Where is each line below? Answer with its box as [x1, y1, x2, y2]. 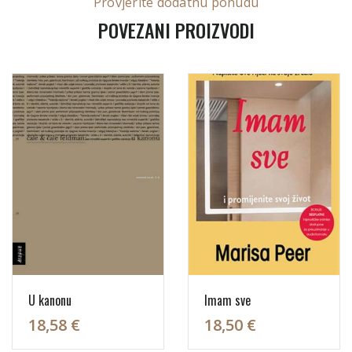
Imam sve [204, 290, 251, 310]
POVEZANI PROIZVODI [97, 15, 255, 44]
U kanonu [28, 290, 71, 310]
